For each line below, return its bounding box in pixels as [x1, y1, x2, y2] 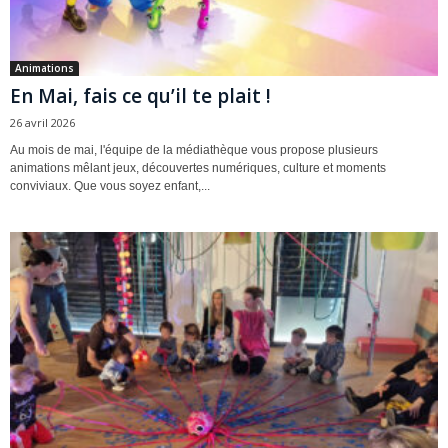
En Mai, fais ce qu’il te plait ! [10, 83, 271, 110]
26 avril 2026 [10, 115, 75, 131]
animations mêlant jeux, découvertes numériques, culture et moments [10, 161, 386, 176]
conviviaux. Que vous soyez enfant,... [10, 179, 210, 194]
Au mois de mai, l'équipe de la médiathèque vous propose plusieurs [10, 143, 378, 158]
